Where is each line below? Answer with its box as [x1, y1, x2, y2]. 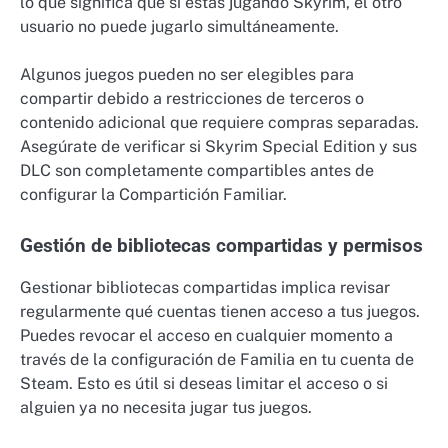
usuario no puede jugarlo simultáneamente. [20, 17, 339, 37]
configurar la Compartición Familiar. [20, 185, 287, 205]
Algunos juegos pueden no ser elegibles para [20, 65, 354, 85]
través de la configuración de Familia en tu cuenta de [20, 349, 414, 369]
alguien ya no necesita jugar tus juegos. [20, 397, 312, 417]
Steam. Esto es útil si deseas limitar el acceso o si [20, 373, 388, 393]
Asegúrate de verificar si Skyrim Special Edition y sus [20, 137, 417, 157]
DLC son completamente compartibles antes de [20, 161, 374, 181]
